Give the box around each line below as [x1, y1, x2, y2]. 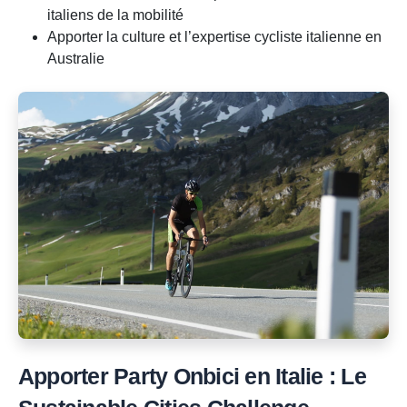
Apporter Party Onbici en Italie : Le [18, 363, 366, 390]
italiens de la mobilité [47, 7, 184, 24]
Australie [47, 51, 104, 67]
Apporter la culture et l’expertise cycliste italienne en [47, 29, 382, 45]
